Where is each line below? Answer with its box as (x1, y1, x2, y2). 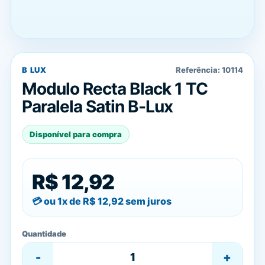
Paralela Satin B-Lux (22, 96, 173, 117)
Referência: (176, 65, 222, 75)
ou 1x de (44, 195, 83, 207)
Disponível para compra (30, 130, 122, 139)
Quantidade (22, 229, 66, 238)
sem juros (124, 195, 172, 207)
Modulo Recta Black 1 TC (22, 79, 208, 99)
